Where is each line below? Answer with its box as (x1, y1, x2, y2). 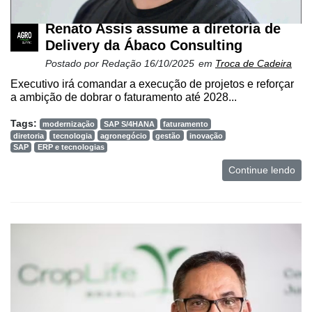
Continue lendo (228, 164, 295, 175)
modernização (42, 119, 95, 128)
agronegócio (100, 131, 147, 140)
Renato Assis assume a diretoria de (45, 20, 281, 36)
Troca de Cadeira (215, 57, 292, 69)
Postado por (45, 57, 102, 69)
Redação (102, 57, 144, 69)
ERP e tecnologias (37, 143, 104, 152)
